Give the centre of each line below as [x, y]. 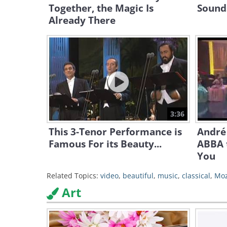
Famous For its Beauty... [105, 144]
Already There [82, 20]
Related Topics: [72, 176]
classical [196, 176]
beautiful [138, 176]
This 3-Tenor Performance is [115, 132]
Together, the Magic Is [101, 8]
